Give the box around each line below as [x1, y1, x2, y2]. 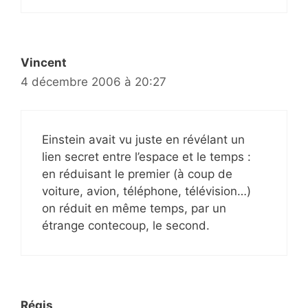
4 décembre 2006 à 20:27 [21, 75, 166, 89]
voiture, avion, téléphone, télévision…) [42, 184, 251, 198]
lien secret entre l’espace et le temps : [42, 149, 251, 164]
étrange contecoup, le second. [42, 218, 210, 232]
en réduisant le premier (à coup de [42, 166, 232, 181]
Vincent [21, 56, 67, 70]
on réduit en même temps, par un [42, 201, 226, 215]
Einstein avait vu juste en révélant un [42, 132, 245, 146]
